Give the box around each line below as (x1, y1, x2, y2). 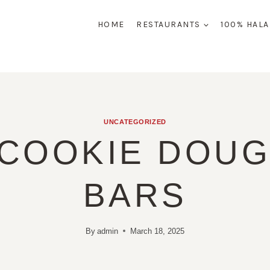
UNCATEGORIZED (104, 118, 166, 126)
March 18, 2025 (130, 226, 185, 236)
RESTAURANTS (136, 19, 201, 30)
